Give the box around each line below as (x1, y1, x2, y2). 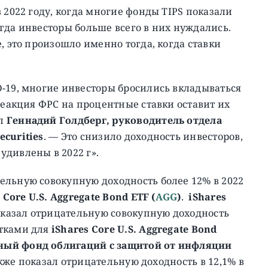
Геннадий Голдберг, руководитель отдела (6, 113, 222, 127)
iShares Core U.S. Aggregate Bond (51, 222, 217, 236)
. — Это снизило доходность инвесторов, (43, 129, 243, 143)
